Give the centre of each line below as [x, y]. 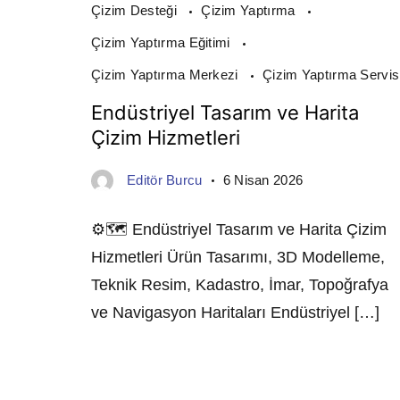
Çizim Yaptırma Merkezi [167, 75]
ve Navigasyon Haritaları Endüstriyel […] [235, 313]
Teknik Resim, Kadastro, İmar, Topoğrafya [240, 285]
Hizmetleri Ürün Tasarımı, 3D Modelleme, [238, 258]
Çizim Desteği [136, 11]
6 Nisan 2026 [263, 180]
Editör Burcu [165, 180]
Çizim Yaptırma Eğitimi [162, 43]
